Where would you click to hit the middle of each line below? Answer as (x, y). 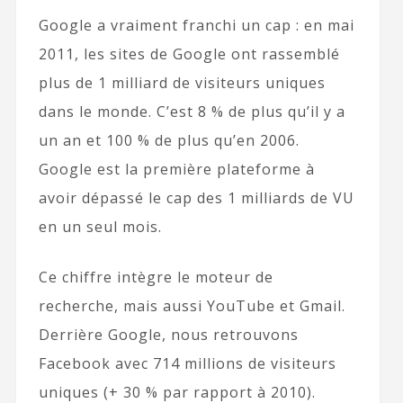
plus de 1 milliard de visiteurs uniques (182, 83)
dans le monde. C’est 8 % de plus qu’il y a (192, 112)
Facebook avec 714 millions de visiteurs (187, 364)
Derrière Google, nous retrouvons (168, 335)
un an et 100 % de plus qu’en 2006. (169, 141)
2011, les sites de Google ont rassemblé (189, 54)
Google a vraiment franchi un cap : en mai (196, 26)
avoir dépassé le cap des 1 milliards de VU (196, 198)
